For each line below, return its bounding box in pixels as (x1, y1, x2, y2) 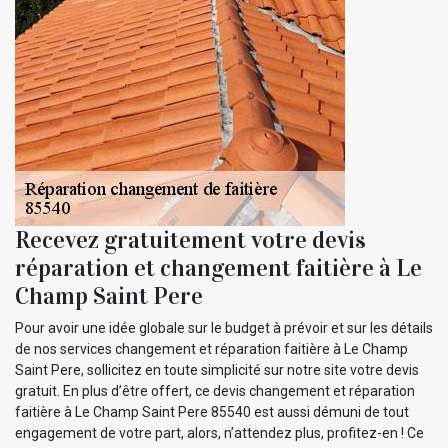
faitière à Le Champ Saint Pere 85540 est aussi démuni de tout (15, 403, 409, 420)
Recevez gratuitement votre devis (15, 224, 366, 255)
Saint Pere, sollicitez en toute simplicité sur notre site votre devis (15, 361, 419, 378)
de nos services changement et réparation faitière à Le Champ (15, 340, 408, 357)
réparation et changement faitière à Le (15, 252, 422, 283)
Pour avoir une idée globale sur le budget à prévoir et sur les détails (15, 319, 433, 336)
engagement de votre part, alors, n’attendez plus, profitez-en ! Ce (15, 424, 424, 441)
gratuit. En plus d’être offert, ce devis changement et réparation (15, 382, 415, 399)
